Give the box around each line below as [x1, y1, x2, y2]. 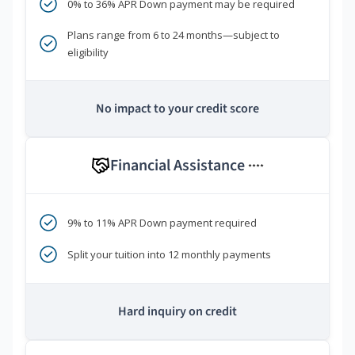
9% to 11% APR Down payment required [67, 216, 257, 231]
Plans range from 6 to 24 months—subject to [67, 28, 280, 43]
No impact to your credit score [96, 100, 259, 118]
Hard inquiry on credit [118, 303, 237, 321]
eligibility [67, 45, 109, 60]
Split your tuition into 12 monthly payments [67, 247, 271, 262]
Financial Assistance [110, 155, 248, 177]
